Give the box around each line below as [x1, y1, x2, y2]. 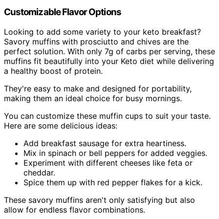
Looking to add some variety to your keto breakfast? [4, 26, 201, 37]
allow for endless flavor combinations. [4, 204, 145, 215]
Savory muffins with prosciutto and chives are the [4, 36, 189, 46]
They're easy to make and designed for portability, [4, 83, 192, 93]
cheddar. [23, 167, 55, 177]
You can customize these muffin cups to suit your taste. [4, 110, 211, 121]
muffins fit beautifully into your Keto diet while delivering [4, 56, 214, 66]
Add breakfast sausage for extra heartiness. [23, 138, 186, 148]
